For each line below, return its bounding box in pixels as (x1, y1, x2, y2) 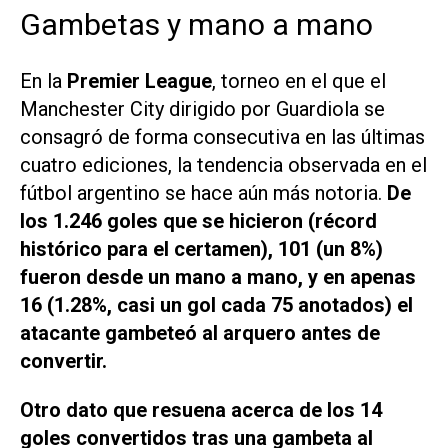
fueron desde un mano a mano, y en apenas (20, 265, 416, 290)
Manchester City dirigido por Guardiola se (20, 97, 385, 122)
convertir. (20, 349, 107, 374)
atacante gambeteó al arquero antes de (20, 321, 380, 346)
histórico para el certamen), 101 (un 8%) (20, 237, 383, 262)
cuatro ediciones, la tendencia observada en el (20, 153, 427, 178)
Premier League (67, 69, 212, 94)
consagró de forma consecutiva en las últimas (20, 125, 425, 150)
